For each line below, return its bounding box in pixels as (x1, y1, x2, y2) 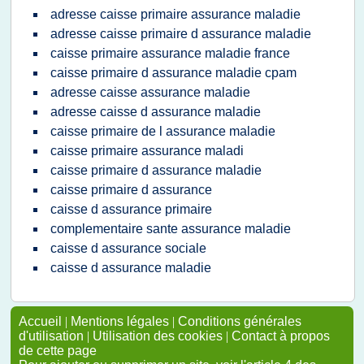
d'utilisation (19, 329, 84, 343)
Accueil (19, 314, 62, 328)
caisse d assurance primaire (50, 202, 212, 216)
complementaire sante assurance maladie (50, 222, 291, 236)
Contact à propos (232, 329, 330, 343)
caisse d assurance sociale (50, 241, 206, 255)
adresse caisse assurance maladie (50, 85, 250, 99)
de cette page (19, 344, 97, 357)
